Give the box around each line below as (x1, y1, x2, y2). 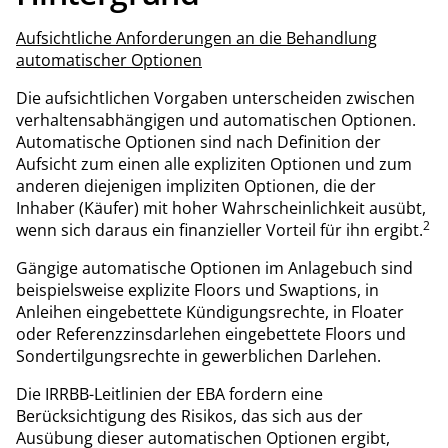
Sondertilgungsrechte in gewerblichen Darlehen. (16, 344, 381, 367)
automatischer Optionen (16, 48, 202, 71)
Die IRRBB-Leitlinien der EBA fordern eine (16, 382, 323, 405)
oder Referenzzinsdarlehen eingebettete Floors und (16, 322, 406, 345)
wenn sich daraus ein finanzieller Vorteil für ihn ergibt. (16, 218, 423, 241)
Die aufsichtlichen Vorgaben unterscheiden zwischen (16, 86, 415, 109)
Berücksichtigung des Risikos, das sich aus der (16, 404, 363, 427)
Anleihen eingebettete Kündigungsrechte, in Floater (16, 300, 404, 323)
